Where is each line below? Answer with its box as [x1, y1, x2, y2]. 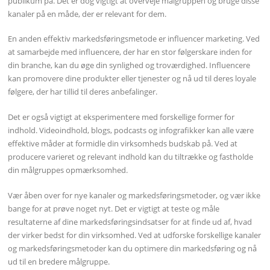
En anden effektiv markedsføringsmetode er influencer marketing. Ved [8, 33, 260, 45]
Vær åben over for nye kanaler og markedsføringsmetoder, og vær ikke [8, 189, 261, 201]
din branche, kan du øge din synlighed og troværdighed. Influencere [8, 60, 251, 71]
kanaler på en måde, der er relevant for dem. [8, 8, 167, 19]
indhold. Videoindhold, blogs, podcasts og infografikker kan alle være [8, 124, 254, 136]
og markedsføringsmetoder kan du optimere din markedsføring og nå [8, 242, 257, 254]
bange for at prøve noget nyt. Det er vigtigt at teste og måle [8, 202, 220, 214]
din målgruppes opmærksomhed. [8, 164, 128, 175]
